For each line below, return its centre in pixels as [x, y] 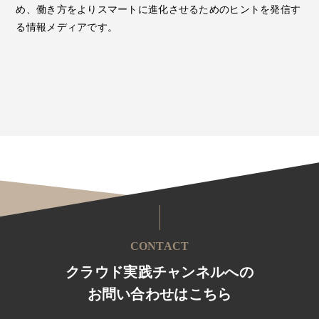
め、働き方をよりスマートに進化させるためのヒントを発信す [158, 10]
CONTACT [159, 246]
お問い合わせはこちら [159, 294]
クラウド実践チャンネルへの [159, 272]
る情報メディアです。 [67, 27]
